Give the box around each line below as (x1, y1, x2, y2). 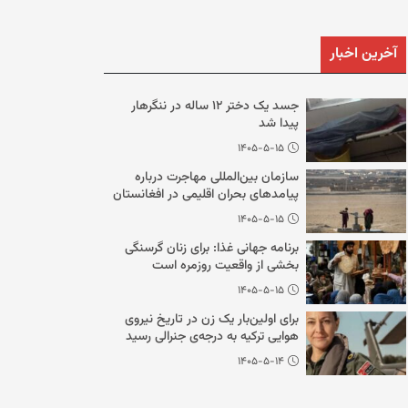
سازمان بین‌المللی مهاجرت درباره (135, 168, 299, 188)
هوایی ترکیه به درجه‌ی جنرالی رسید (126, 327, 299, 347)
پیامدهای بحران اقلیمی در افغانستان (113, 185, 299, 205)
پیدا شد (259, 114, 299, 134)
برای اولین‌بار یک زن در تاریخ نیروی (125, 310, 299, 330)
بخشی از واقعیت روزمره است (152, 256, 299, 276)
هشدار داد (245, 202, 299, 222)
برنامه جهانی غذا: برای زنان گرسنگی (125, 239, 299, 259)
